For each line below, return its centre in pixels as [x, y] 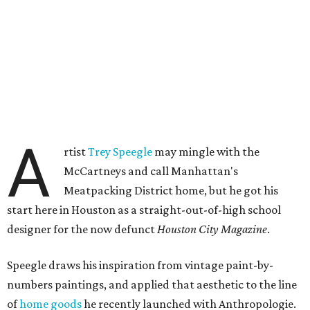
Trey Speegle [120, 152]
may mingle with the [206, 152]
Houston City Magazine [212, 229]
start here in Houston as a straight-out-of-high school [144, 210]
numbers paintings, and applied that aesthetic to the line [152, 284]
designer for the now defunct [82, 229]
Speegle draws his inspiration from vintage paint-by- [140, 265]
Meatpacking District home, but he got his [171, 190]
